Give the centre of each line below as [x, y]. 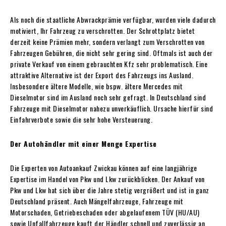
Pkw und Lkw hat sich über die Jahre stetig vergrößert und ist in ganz [110, 190]
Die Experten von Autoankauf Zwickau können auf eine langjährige [104, 167]
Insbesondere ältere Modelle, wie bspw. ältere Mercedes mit [96, 86]
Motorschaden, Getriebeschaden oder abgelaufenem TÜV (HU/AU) [105, 212]
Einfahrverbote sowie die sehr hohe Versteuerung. [81, 119]
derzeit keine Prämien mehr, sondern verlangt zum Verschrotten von [107, 41]
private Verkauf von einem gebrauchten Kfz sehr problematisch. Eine [109, 64]
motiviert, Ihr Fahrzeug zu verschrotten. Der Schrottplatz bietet [102, 30]
